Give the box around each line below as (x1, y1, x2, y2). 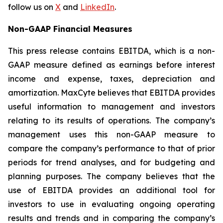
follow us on (8, 2, 55, 12)
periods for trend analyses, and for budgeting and (8, 157, 215, 167)
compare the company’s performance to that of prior (8, 143, 215, 153)
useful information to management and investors (8, 102, 215, 111)
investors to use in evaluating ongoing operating (8, 199, 215, 209)
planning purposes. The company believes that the (8, 171, 215, 181)
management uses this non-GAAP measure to (8, 129, 215, 139)
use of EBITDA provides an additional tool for (8, 185, 215, 195)
